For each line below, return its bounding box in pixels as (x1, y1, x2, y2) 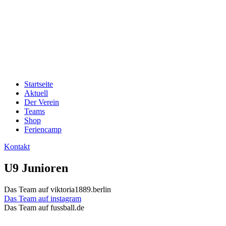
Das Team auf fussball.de (4, 203, 84, 212)
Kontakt (4, 142, 30, 151)
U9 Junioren (4, 161, 68, 175)
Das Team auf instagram (4, 194, 81, 203)
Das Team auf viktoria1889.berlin (4, 185, 111, 194)
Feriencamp (24, 125, 62, 134)
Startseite (24, 80, 53, 88)
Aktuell (24, 89, 48, 97)
